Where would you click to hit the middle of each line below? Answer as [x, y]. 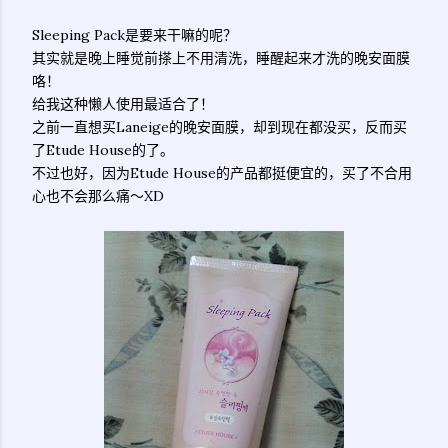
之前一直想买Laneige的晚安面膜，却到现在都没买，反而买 [219, 127]
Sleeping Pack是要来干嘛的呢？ [134, 35]
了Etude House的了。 [103, 150]
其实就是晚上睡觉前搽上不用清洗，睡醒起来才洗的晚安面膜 [221, 58]
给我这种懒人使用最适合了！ [123, 104]
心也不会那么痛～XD [98, 196]
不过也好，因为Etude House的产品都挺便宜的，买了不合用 [222, 173]
